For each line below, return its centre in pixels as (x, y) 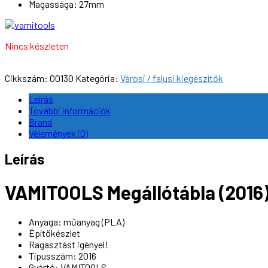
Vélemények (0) (58, 133)
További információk (70, 110)
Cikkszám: (27, 78)
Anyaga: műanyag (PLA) (77, 222)
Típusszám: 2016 (63, 256)
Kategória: (98, 78)
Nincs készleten (37, 45)
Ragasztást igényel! (68, 245)
